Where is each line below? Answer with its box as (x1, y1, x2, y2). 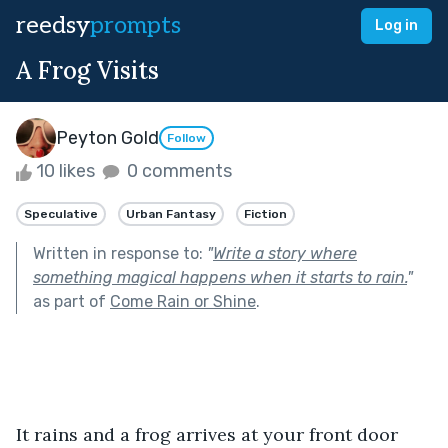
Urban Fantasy (126, 206, 216, 221)
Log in (375, 17, 418, 34)
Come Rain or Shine (110, 291, 256, 311)
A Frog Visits (16, 55, 159, 86)
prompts (90, 11, 181, 40)
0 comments (123, 160, 232, 182)
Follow (167, 131, 206, 146)
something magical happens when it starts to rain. (33, 267, 407, 287)
